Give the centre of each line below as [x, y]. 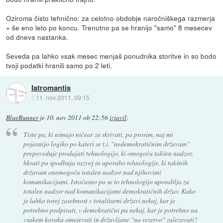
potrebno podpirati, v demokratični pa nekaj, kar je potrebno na [110, 210]
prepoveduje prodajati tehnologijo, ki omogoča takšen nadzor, [108, 153]
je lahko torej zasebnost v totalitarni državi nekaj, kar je [99, 200]
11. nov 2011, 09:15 [62, 98]
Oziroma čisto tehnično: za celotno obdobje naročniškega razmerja [111, 18]
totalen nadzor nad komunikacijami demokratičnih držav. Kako [109, 191]
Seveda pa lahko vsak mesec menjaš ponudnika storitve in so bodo [111, 56]
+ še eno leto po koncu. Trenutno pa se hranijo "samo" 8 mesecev [109, 27]
